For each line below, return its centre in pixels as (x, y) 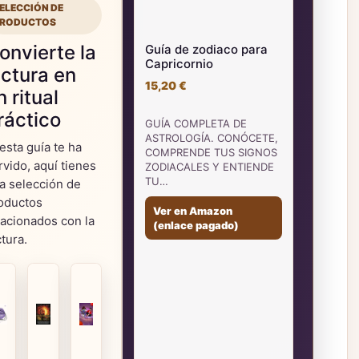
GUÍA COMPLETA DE (196, 123)
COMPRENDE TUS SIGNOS (212, 152)
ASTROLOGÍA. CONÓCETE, (212, 138)
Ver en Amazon (193, 211)
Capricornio (179, 64)
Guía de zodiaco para (207, 49)
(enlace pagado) (196, 225)
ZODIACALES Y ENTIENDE (210, 167)
